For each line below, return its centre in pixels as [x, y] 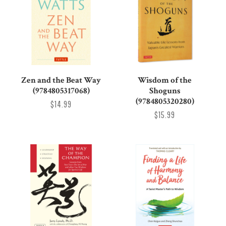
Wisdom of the [165, 80]
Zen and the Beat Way [61, 80]
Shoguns [165, 91]
